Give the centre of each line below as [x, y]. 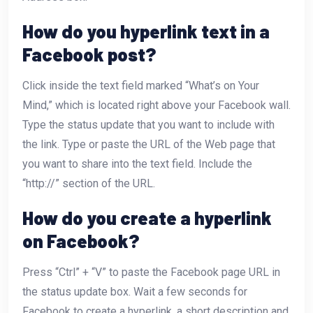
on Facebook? [81, 240]
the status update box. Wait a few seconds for [135, 291]
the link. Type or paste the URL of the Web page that [149, 144]
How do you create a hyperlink [147, 217]
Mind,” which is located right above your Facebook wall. [156, 105]
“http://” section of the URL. [89, 183]
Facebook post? [89, 54]
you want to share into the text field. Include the [137, 163]
